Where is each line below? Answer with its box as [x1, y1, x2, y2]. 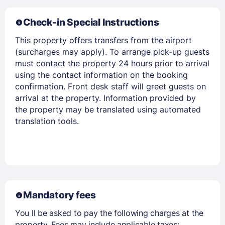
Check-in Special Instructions [23, 16, 159, 28]
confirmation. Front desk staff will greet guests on [15, 81, 206, 91]
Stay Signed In [37, 70, 86, 80]
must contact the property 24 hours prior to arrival [15, 58, 209, 68]
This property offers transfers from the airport [15, 35, 192, 45]
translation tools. [15, 116, 79, 126]
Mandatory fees [23, 189, 96, 201]
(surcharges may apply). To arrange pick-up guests [15, 46, 209, 57]
